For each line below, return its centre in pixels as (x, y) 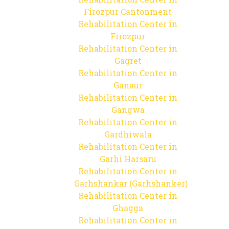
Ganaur (128, 85)
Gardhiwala (128, 134)
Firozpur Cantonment (128, 12)
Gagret (128, 61)
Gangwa (128, 110)
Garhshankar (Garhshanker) (131, 183)
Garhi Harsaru (128, 159)
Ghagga (128, 208)
